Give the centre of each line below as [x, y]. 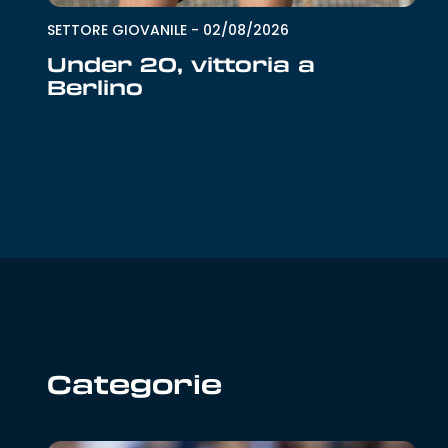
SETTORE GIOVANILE [117, 30]
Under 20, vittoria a [181, 64]
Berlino [95, 87]
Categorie [135, 384]
